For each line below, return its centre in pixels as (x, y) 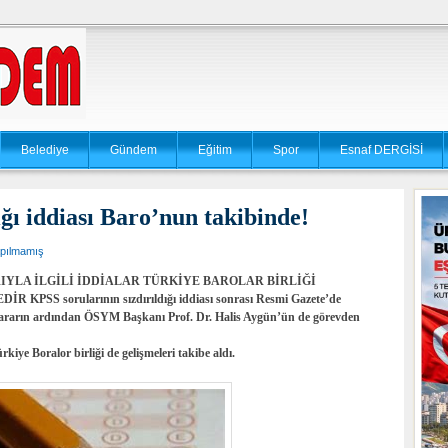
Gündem (133, 150)
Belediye (45, 150)
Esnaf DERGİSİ (381, 150)
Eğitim (215, 150)
